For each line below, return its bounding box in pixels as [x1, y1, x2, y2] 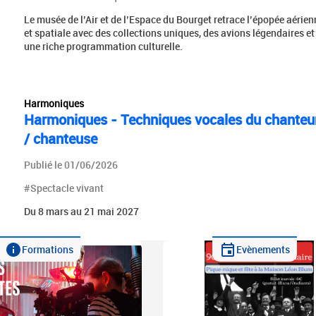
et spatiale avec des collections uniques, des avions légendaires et [23, 25, 315, 39]
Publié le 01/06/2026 [23, 157, 118, 171]
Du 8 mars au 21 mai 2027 [23, 204, 139, 218]
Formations [22, 243, 74, 257]
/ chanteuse [23, 128, 97, 148]
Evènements [236, 243, 290, 257]
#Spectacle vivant [23, 181, 104, 195]
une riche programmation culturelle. [23, 39, 183, 53]
